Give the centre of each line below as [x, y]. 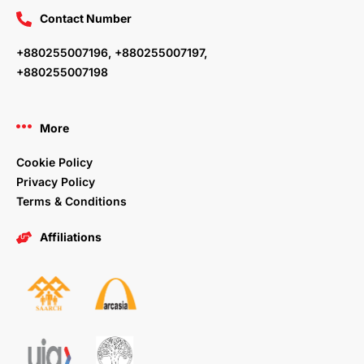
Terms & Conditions [71, 201]
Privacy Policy [56, 182]
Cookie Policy [54, 162]
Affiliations [70, 237]
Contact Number [85, 19]
